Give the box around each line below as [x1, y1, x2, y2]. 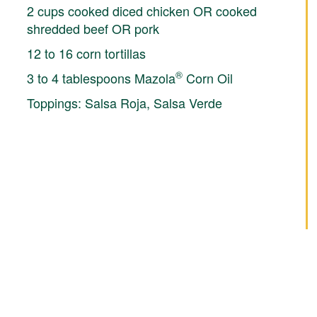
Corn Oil [182, 68, 233, 87]
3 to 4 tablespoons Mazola [26, 68, 175, 87]
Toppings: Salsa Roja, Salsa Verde [26, 93, 222, 112]
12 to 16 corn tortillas [26, 43, 146, 62]
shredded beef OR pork [26, 18, 159, 38]
